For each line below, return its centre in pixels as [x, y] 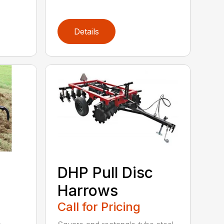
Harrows [88, 190]
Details [87, 31]
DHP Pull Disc [105, 172]
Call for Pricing [99, 206]
